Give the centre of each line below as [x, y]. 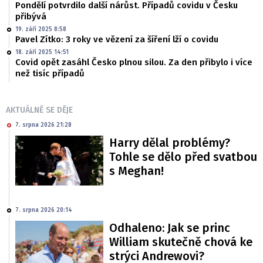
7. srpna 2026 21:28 [43, 125]
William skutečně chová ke [181, 242]
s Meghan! [136, 171]
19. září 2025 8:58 [41, 30]
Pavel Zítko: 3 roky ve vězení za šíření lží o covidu [117, 40]
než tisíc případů [50, 74]
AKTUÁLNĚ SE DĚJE [39, 110]
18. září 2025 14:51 [42, 53]
